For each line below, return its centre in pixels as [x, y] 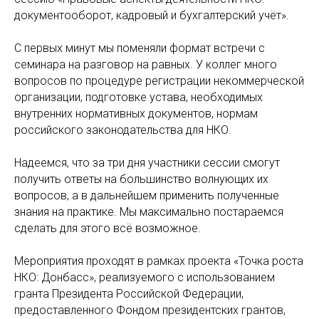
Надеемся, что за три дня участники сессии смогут [147, 163]
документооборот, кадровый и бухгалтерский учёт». [152, 15]
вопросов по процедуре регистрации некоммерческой [159, 81]
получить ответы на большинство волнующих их [141, 179]
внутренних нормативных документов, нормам [136, 114]
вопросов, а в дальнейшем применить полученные [147, 195]
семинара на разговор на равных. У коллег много [146, 64]
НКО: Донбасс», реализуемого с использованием [145, 277]
